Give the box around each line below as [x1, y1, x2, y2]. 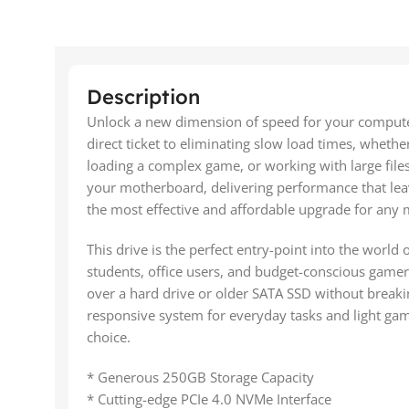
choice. [87, 327, 131, 346]
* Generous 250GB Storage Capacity [87, 367, 314, 386]
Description [87, 83, 200, 110]
